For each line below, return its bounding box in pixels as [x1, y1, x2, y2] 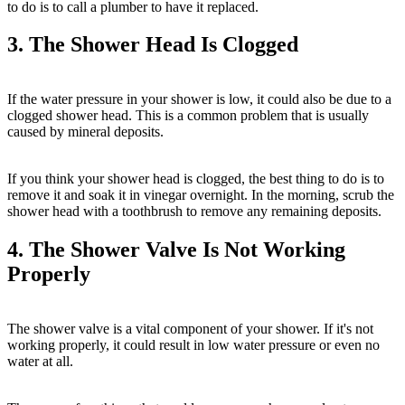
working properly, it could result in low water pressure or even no [7, 337, 380, 353]
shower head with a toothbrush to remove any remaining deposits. [7, 203, 381, 220]
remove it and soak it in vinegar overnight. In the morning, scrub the [7, 187, 394, 203]
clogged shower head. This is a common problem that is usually [7, 108, 369, 124]
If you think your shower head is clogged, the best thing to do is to [7, 171, 384, 187]
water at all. [7, 353, 73, 370]
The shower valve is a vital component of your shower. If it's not [7, 321, 373, 337]
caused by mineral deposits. [7, 124, 164, 140]
